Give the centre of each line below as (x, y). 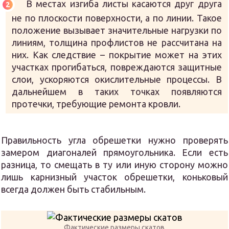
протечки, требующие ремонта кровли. (96, 104)
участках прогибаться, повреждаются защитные (117, 67)
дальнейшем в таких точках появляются (117, 91)
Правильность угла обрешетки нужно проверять (114, 140)
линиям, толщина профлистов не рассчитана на (117, 42)
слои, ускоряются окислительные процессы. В (117, 79)
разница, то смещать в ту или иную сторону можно (114, 164)
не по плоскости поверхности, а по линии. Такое (117, 18)
